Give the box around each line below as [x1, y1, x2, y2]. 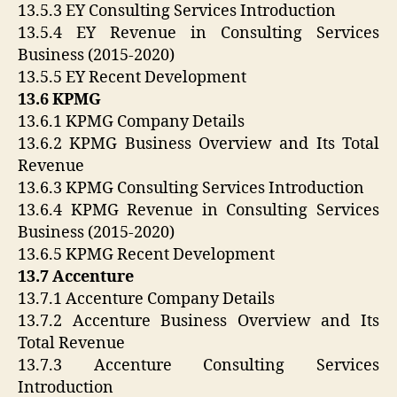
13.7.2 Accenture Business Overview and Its [18, 311, 379, 332]
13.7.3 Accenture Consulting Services [18, 355, 379, 377]
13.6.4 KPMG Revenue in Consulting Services [18, 200, 379, 222]
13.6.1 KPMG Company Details [18, 112, 245, 133]
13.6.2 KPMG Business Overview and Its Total [18, 134, 379, 155]
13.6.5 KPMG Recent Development [18, 245, 275, 266]
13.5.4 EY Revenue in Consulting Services [18, 23, 379, 44]
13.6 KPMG [18, 90, 101, 111]
